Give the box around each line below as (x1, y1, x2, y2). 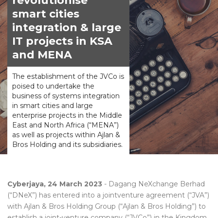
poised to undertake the (12, 82, 94, 91)
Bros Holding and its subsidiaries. (12, 140, 123, 149)
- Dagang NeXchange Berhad (102, 180, 205, 188)
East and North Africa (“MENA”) (12, 121, 119, 129)
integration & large (12, 21, 121, 34)
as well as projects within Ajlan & (12, 130, 120, 139)
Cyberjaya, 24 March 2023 (7, 180, 102, 188)
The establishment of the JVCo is (12, 72, 124, 81)
